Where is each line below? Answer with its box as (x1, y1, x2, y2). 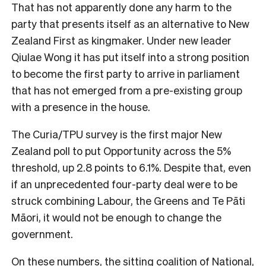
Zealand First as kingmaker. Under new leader (11, 33, 232, 47)
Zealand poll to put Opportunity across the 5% (11, 143, 231, 157)
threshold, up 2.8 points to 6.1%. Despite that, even (11, 160, 251, 174)
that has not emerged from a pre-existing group (11, 83, 242, 97)
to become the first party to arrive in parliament (11, 66, 240, 80)
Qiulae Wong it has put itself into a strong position (11, 49, 249, 64)
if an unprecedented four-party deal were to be (11, 176, 237, 191)
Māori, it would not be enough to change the (11, 210, 221, 224)
